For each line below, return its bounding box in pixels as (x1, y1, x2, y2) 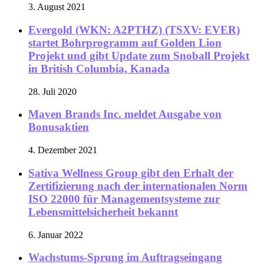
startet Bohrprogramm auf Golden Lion (28, 37, 222, 49)
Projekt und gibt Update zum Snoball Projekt (28, 49, 249, 62)
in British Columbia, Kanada (28, 62, 170, 75)
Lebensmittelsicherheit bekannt (28, 205, 178, 218)
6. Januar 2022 (28, 229, 83, 240)
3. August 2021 (28, 2, 85, 12)
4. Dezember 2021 (28, 145, 97, 156)
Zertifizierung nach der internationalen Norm (28, 179, 247, 192)
